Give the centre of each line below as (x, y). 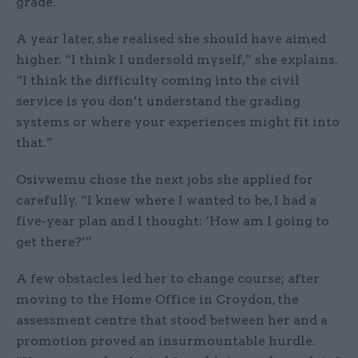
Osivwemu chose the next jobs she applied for (165, 179)
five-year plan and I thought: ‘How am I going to (173, 221)
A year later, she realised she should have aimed (171, 38)
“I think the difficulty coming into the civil (158, 80)
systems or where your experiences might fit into (178, 121)
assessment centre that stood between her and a (172, 320)
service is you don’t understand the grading (158, 101)
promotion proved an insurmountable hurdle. (166, 340)
